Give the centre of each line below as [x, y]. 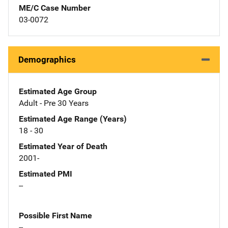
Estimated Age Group [58, 91]
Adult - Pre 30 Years [54, 103]
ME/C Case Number [55, 8]
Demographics [47, 59]
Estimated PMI [46, 174]
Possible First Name [55, 215]
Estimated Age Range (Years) [73, 119]
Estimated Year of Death [63, 146]
